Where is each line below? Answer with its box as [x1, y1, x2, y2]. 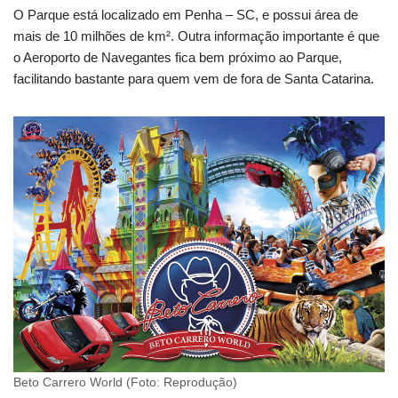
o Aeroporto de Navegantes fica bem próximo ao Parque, [13, 50, 342, 66]
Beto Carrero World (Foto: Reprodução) [13, 375, 237, 389]
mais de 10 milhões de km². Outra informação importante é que [13, 28, 379, 44]
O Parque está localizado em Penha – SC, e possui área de [13, 7, 358, 23]
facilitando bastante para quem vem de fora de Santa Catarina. [13, 71, 374, 87]
